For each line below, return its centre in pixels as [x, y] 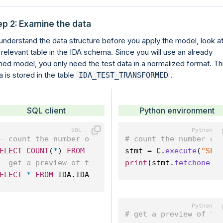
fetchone [192, 163]
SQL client [46, 110]
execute [181, 151]
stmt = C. [145, 151]
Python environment [177, 110]
